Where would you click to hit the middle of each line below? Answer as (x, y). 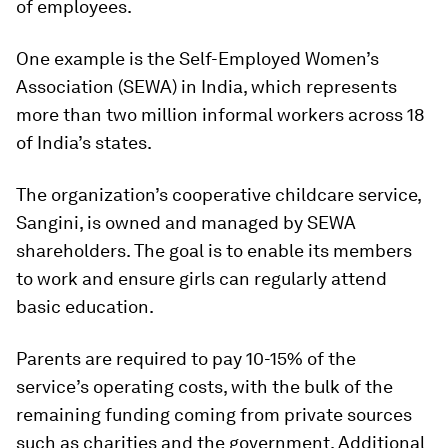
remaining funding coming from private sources (214, 415)
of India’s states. (84, 143)
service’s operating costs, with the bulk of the (204, 387)
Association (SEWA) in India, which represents (206, 87)
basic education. (85, 307)
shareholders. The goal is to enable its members (214, 251)
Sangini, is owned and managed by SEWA (186, 223)
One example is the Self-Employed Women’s (197, 59)
